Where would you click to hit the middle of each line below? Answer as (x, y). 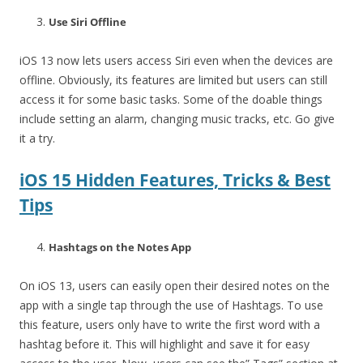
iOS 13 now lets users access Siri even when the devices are (176, 60)
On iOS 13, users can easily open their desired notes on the (175, 285)
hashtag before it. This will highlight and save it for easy (164, 344)
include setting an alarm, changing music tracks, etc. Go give (177, 118)
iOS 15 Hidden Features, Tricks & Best (175, 179)
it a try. (37, 138)
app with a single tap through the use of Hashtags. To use (171, 305)
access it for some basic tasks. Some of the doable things (171, 99)
